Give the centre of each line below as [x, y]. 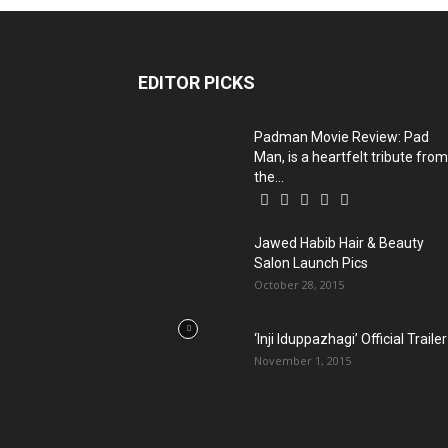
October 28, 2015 [299, 284]
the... [269, 176]
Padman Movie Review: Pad [341, 136]
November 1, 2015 [302, 360]
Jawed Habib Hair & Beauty [339, 242]
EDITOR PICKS [196, 82]
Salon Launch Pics [311, 262]
